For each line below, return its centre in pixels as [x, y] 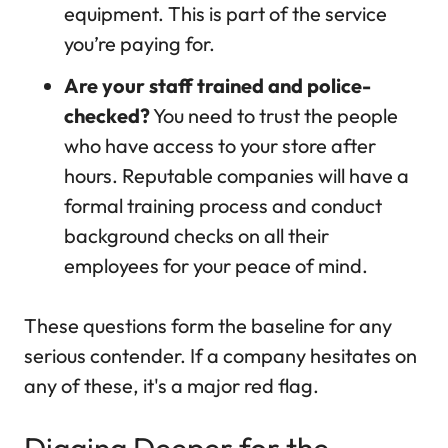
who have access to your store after [220, 146]
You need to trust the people [274, 116]
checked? [107, 116]
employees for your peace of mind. [216, 266]
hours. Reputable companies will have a [236, 176]
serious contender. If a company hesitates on [220, 356]
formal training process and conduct [223, 206]
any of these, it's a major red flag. [171, 386]
